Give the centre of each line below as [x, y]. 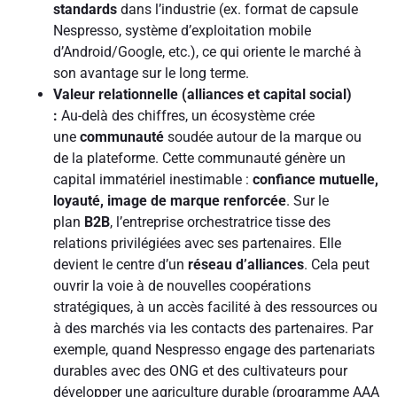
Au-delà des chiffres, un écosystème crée [186, 115]
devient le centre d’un [121, 264]
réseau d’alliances [246, 264]
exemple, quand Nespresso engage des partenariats [214, 349]
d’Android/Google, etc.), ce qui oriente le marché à [207, 51]
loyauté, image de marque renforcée [170, 200]
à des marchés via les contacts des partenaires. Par [213, 328]
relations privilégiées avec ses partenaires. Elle [197, 243]
